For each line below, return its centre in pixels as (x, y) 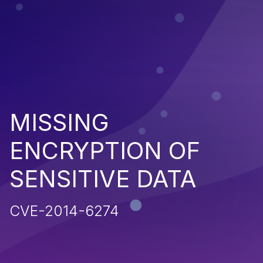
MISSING (59, 122)
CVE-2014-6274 (64, 210)
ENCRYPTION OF (105, 150)
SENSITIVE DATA (103, 178)
